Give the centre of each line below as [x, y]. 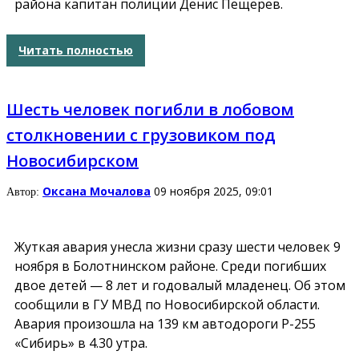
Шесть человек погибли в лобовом [150, 109]
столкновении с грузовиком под [141, 135]
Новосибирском [73, 160]
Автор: [24, 192]
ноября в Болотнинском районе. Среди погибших [170, 266]
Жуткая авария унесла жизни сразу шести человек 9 [177, 246]
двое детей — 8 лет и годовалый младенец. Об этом [180, 285]
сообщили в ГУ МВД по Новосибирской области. [167, 304]
